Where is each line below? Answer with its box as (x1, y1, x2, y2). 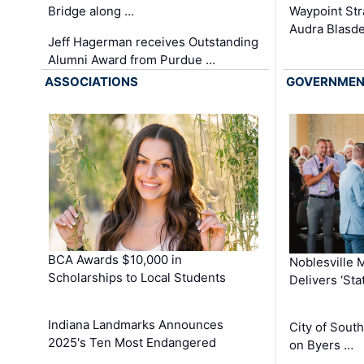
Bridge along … (48, 3, 135, 19)
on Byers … (288, 337, 353, 353)
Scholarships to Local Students (48, 269, 227, 285)
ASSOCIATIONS (45, 74, 139, 90)
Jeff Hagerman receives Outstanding (48, 34, 259, 50)
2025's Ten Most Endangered (48, 334, 217, 350)
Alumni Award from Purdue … (48, 52, 216, 68)
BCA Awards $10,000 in (48, 251, 183, 267)
